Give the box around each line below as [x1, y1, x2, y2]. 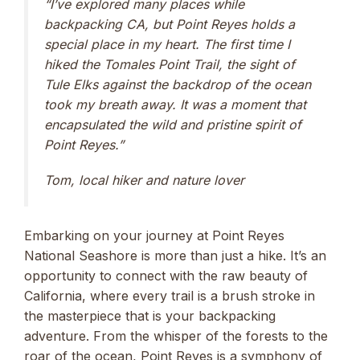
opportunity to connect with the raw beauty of [24, 267, 308, 284]
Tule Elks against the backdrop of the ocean [44, 76, 311, 92]
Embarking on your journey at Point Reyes [24, 227, 284, 243]
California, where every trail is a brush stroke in [24, 287, 315, 304]
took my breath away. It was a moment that [44, 96, 306, 112]
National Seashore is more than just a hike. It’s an [24, 247, 326, 264]
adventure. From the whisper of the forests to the [24, 327, 328, 344]
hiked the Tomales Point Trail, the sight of [44, 55, 295, 72]
